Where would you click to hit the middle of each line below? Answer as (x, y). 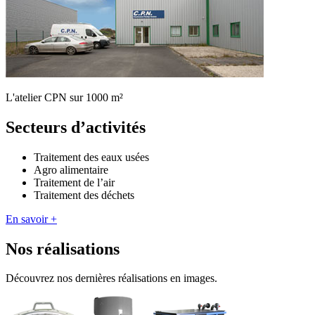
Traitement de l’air (74, 182)
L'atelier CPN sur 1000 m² (64, 97)
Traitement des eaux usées (91, 157)
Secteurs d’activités (76, 127)
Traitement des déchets (84, 195)
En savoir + (31, 219)
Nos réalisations (63, 249)
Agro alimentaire (71, 169)
